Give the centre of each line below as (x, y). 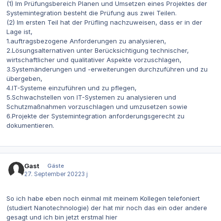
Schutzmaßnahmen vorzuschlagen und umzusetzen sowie (97, 107)
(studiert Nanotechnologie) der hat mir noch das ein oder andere (107, 208)
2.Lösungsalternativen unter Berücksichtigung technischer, (98, 51)
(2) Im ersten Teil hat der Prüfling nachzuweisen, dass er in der (104, 22)
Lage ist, (19, 32)
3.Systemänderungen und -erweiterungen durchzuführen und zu (107, 69)
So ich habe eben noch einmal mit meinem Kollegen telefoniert (103, 199)
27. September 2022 (53, 174)
